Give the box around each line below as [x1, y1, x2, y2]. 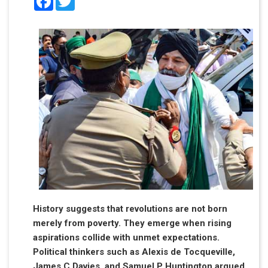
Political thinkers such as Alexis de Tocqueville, [33, 246, 235, 257]
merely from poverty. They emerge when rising [33, 217, 232, 229]
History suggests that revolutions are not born [33, 203, 227, 214]
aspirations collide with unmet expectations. [33, 232, 220, 243]
